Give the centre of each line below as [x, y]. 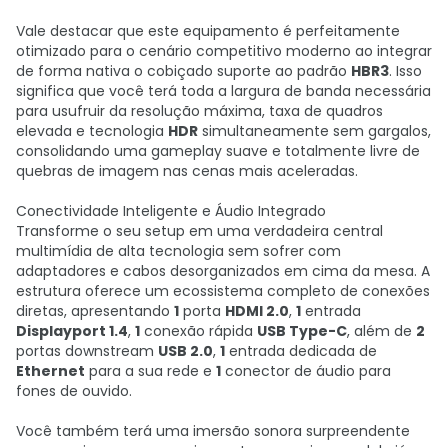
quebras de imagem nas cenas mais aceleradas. [187, 171]
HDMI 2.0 [257, 311]
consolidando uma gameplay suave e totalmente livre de [218, 151]
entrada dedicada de [301, 351]
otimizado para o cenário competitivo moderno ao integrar [224, 51]
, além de [381, 331]
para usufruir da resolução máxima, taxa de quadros [199, 111]
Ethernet [50, 371]
